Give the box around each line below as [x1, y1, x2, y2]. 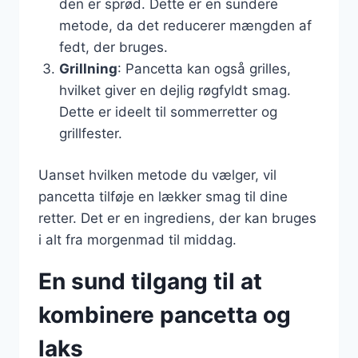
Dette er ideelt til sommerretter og [58, 103, 277, 120]
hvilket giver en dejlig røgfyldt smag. [58, 82, 291, 98]
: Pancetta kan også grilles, [117, 60, 291, 77]
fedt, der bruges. [58, 38, 168, 55]
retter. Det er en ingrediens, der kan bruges [38, 210, 316, 226]
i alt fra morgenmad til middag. [38, 232, 237, 248]
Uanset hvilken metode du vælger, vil [38, 167, 276, 183]
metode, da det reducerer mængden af [58, 17, 312, 34]
